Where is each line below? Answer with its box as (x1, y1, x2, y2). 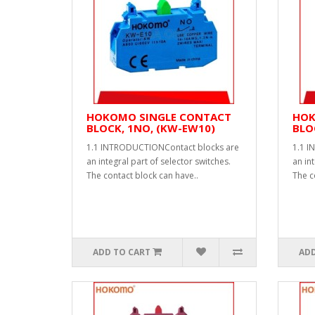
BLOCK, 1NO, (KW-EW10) (86, 121, 215, 135)
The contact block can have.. (86, 169, 198, 181)
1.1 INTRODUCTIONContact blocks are (86, 141, 239, 153)
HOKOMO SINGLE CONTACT (86, 110, 231, 124)
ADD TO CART (93, 246, 151, 258)
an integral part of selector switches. (86, 155, 231, 167)
